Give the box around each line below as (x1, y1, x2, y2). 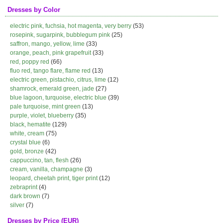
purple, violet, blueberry (10, 112, 74, 119)
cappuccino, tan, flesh (10, 157, 69, 164)
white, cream (10, 130, 44, 137)
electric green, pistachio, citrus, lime (10, 76, 106, 83)
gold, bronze (10, 148, 44, 155)
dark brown (10, 193, 40, 200)
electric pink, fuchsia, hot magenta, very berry (10, 22, 131, 29)
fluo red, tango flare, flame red (10, 67, 91, 74)
